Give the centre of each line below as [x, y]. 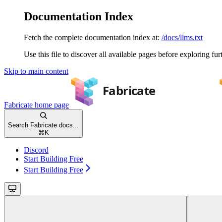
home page [51, 105]
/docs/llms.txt [182, 37]
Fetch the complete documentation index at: [92, 37]
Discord [36, 150]
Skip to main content [36, 71]
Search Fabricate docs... [43, 125]
